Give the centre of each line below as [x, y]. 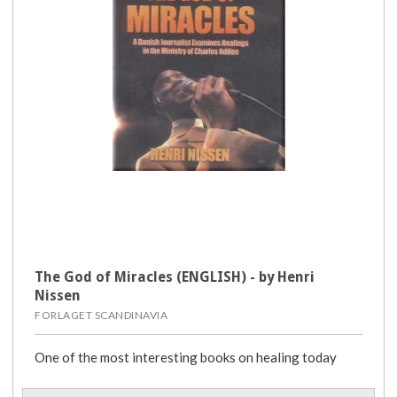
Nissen [58, 296]
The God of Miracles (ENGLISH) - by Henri [175, 277]
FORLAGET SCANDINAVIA [101, 315]
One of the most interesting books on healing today [186, 358]
